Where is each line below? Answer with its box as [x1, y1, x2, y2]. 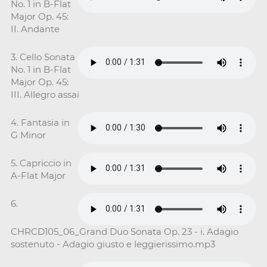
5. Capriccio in [10, 157, 72, 169]
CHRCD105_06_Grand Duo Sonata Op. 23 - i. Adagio [10, 225, 238, 237]
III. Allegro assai [10, 88, 79, 100]
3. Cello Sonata [10, 51, 75, 63]
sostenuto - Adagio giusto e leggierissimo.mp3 [10, 238, 215, 250]
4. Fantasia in [10, 116, 70, 128]
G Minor [10, 129, 46, 141]
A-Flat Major [10, 169, 66, 181]
